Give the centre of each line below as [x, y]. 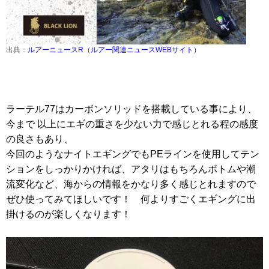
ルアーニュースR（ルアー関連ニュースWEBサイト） [114, 50]
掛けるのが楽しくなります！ [68, 214]
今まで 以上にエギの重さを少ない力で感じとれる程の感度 [132, 124]
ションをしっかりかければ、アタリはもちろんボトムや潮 [131, 169]
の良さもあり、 [40, 139]
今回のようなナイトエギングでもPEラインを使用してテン [133, 154]
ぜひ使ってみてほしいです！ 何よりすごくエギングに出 [131, 199]
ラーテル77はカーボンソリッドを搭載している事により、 [131, 109]
